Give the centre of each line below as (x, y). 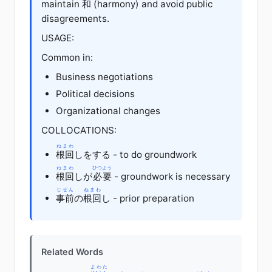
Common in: (67, 57)
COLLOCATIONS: (79, 130)
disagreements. (75, 18)
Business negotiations (104, 76)
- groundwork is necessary (171, 176)
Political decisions (95, 93)
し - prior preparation (148, 198)
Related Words (72, 251)
